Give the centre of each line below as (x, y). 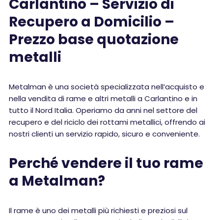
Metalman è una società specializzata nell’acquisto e (107, 87)
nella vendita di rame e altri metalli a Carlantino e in (103, 98)
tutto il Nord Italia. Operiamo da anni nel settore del (103, 110)
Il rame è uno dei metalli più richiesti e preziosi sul (98, 210)
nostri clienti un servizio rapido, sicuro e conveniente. (104, 134)
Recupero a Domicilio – (92, 22)
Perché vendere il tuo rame (106, 163)
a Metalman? (57, 181)
